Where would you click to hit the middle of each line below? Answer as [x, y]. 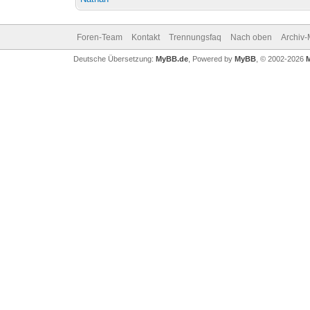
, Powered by [211, 59]
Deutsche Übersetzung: [114, 59]
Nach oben [251, 37]
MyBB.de [172, 59]
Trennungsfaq [195, 37]
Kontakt [145, 37]
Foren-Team [99, 37]
